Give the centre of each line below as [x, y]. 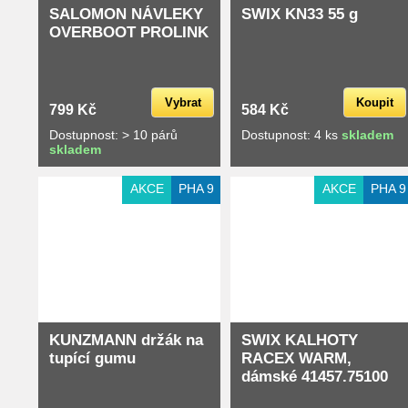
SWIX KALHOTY [300, 340]
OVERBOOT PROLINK [129, 32]
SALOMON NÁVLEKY [126, 14]
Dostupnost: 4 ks [291, 134]
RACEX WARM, [296, 358]
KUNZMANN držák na [126, 340]
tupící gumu [92, 358]
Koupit [375, 102]
